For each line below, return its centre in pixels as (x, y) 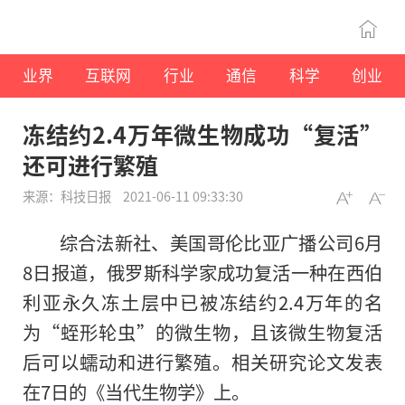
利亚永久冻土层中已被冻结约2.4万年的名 (202, 302)
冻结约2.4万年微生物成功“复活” (202, 134)
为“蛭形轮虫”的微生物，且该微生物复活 (202, 332)
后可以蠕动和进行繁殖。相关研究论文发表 (202, 362)
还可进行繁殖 (90, 165)
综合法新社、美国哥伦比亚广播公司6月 (221, 243)
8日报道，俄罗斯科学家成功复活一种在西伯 (202, 273)
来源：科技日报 (68, 196)
